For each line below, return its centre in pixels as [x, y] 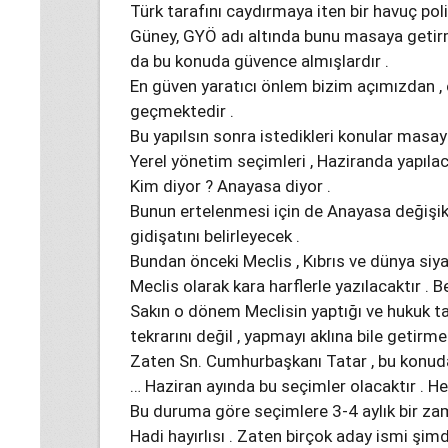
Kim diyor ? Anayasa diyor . [230, 186]
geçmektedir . [182, 111]
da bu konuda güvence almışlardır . [259, 61]
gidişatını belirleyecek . [215, 236]
